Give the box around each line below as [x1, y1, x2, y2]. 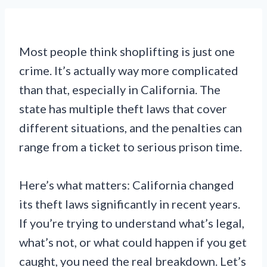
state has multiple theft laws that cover [19, 101, 227, 116]
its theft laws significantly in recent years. [19, 197, 240, 211]
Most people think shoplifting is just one [19, 44, 235, 58]
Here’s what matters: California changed [19, 178, 234, 192]
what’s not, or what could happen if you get [19, 235, 247, 249]
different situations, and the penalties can [19, 120, 242, 135]
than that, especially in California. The [19, 82, 221, 97]
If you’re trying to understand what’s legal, [19, 216, 244, 230]
